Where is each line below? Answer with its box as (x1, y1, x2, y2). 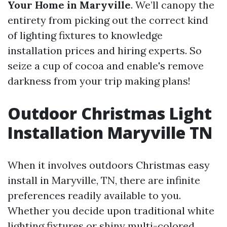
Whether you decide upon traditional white (8, 204, 214, 217)
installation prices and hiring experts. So (8, 44, 202, 57)
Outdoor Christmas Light (8, 102, 212, 124)
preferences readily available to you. (8, 189, 181, 202)
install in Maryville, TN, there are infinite (8, 174, 200, 186)
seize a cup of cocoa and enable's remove (8, 59, 204, 72)
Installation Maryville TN (8, 122, 212, 143)
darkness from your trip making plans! (8, 74, 191, 87)
